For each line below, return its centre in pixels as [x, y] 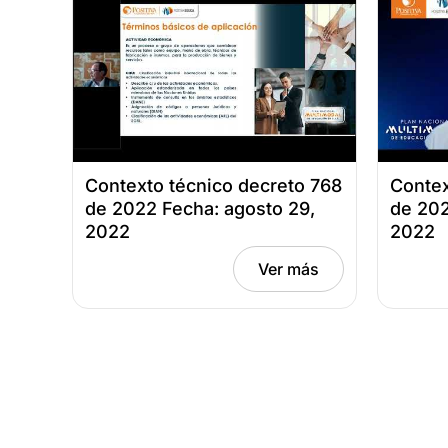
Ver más [288, 268]
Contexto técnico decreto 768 [213, 185]
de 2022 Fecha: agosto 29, [200, 208]
